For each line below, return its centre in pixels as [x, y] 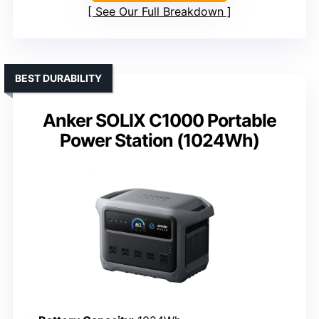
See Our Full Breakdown [159, 12]
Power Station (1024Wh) [159, 141]
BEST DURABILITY [58, 78]
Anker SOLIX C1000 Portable [159, 121]
